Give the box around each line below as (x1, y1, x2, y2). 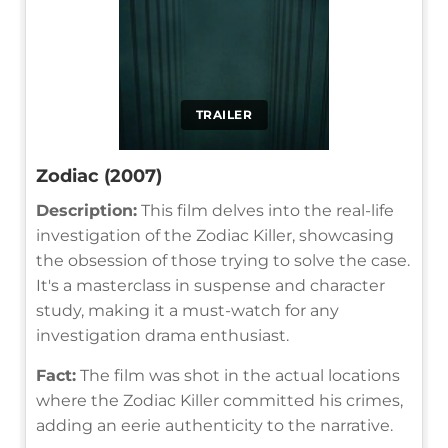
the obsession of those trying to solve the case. (36, 250, 410, 270)
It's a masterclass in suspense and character (36, 275, 385, 295)
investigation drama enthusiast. (36, 325, 289, 345)
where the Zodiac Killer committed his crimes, (36, 390, 403, 410)
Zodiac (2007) (36, 164, 162, 187)
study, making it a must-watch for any (36, 300, 339, 320)
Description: (36, 200, 137, 220)
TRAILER (195, 106, 253, 122)
